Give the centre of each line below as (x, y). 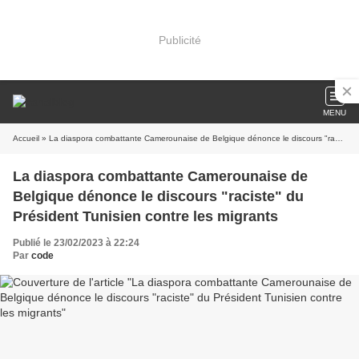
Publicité (179, 40)
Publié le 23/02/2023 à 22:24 (76, 243)
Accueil (26, 138)
